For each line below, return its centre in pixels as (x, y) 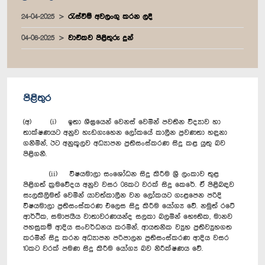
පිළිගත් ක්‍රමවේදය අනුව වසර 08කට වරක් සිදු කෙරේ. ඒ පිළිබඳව (129, 185)
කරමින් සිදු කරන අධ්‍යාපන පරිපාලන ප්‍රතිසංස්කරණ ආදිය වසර (126, 238)
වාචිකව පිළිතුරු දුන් (101, 38)
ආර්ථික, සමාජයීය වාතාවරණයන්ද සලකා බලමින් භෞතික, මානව (128, 216)
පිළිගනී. (35, 154)
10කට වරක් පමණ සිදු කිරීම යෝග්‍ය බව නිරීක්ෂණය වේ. (113, 248)
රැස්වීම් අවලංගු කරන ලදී (110, 17)
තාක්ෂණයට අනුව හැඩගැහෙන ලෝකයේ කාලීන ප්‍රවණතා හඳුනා (125, 132)
